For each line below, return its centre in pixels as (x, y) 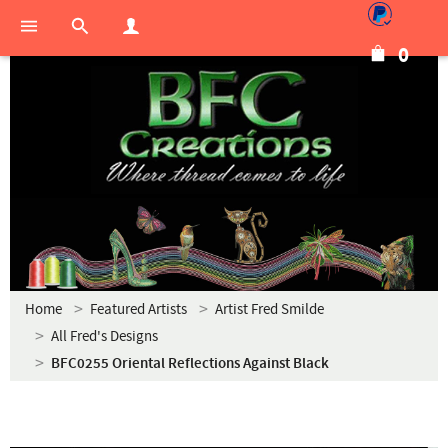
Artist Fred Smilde (269, 309)
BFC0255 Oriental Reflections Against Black (190, 364)
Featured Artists (138, 309)
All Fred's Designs (104, 336)
